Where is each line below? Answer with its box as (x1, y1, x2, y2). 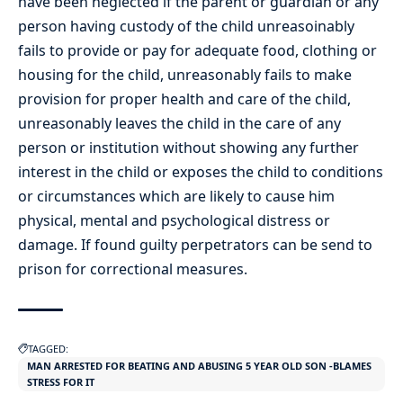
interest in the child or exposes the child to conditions (18, 161, 383, 182)
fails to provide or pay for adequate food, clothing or (18, 40, 377, 60)
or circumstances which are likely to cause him (18, 185, 335, 206)
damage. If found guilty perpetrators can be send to (18, 234, 372, 255)
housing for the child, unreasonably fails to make (18, 64, 352, 85)
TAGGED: (28, 341, 68, 355)
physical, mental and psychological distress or (18, 210, 330, 230)
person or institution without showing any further (18, 137, 359, 157)
